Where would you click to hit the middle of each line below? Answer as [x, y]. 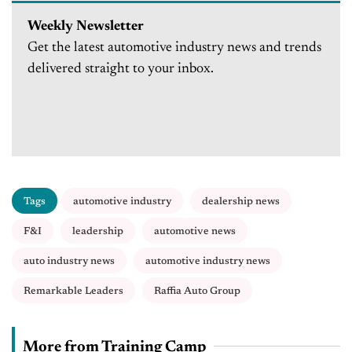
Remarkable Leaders [73, 291]
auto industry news [69, 262]
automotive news [195, 232]
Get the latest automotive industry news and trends [174, 48]
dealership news [241, 202]
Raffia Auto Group [197, 291]
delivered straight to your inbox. [121, 70]
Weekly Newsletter [86, 27]
